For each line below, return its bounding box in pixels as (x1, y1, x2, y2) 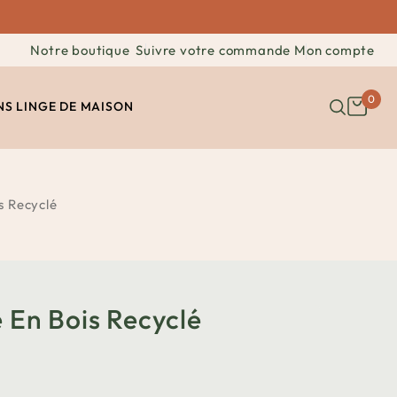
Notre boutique (30, 41, 130, 58)
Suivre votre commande (136, 41, 292, 58)
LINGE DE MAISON (16, 98, 134, 114)
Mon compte (293, 41, 375, 58)
